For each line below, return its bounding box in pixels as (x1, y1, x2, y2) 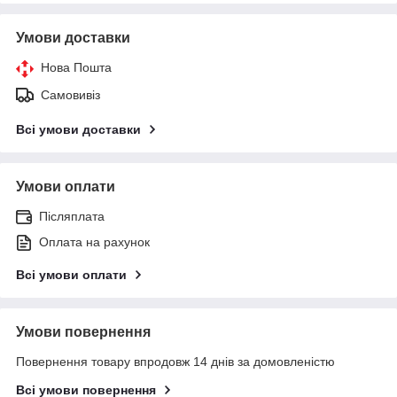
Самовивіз (41, 87, 100, 102)
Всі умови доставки (16, 121, 141, 136)
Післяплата (39, 208, 105, 223)
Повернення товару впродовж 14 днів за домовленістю (16, 354, 335, 369)
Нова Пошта (41, 59, 112, 74)
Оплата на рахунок (39, 234, 150, 249)
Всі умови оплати (16, 267, 127, 282)
